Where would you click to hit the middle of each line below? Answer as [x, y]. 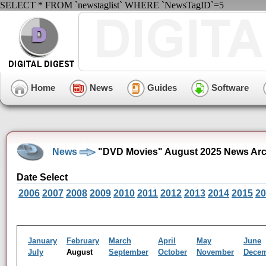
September [129, 252]
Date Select [42, 177]
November [215, 252]
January [42, 241]
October [172, 252]
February [83, 241]
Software [229, 87]
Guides [161, 87]
